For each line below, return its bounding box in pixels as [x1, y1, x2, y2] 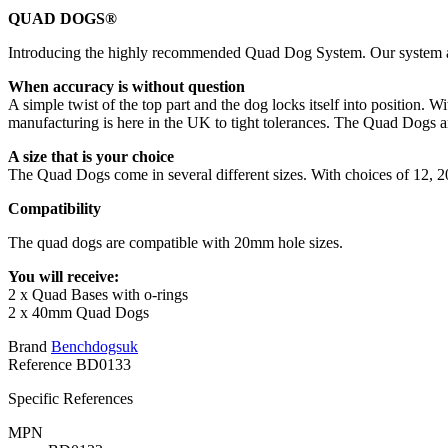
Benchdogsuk [51, 338, 138, 356]
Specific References [8, 390, 133, 408]
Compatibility [8, 200, 101, 218]
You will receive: [8, 268, 119, 286]
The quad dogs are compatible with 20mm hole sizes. [8, 234, 343, 252]
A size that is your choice [8, 148, 174, 166]
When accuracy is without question [8, 78, 245, 96]
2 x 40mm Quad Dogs [8, 304, 149, 322]
